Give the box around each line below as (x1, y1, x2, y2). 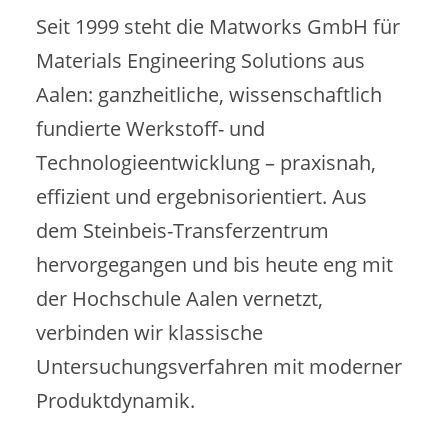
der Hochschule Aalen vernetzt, (35, 284, 323, 312)
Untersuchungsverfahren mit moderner (35, 352, 402, 380)
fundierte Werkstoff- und (35, 114, 265, 142)
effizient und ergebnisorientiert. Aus (35, 182, 367, 210)
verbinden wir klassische (35, 318, 263, 346)
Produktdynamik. (35, 386, 195, 414)
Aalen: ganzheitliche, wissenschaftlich (35, 80, 382, 108)
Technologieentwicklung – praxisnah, (35, 148, 376, 176)
